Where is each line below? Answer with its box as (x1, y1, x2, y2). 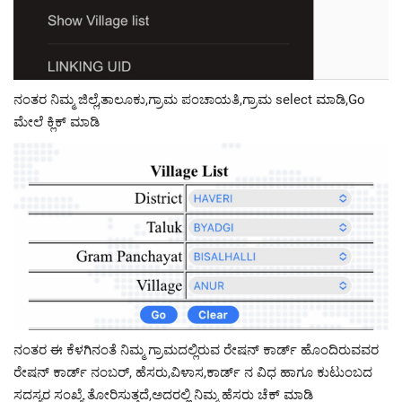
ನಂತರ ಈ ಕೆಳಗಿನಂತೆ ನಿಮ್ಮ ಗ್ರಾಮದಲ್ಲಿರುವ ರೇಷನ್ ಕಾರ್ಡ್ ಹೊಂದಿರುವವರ (13, 341, 379, 358)
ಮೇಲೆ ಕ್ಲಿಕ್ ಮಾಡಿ (13, 114, 100, 131)
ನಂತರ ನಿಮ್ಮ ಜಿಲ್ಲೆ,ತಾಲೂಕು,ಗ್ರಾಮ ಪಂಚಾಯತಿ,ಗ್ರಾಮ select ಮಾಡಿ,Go (13, 92, 365, 109)
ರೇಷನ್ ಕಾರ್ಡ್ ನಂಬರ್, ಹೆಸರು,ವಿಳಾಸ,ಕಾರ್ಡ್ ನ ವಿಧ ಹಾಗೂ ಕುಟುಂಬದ (13, 363, 372, 380)
